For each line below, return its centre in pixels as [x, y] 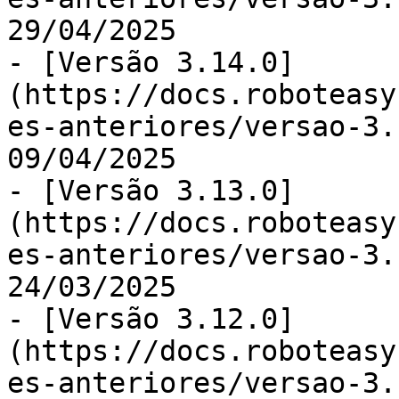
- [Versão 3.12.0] [151, 319]
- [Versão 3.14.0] [151, 62]
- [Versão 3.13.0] [151, 191]
